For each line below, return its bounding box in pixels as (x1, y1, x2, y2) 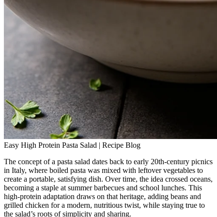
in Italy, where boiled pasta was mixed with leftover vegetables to (4, 166, 203, 174)
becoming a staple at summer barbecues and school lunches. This (4, 183, 202, 192)
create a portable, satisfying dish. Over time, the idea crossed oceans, (4, 174, 213, 183)
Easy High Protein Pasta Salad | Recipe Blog (4, 140, 140, 149)
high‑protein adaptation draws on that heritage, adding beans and (4, 192, 201, 201)
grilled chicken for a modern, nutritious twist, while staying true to (4, 201, 205, 209)
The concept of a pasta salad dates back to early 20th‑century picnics (4, 157, 213, 166)
